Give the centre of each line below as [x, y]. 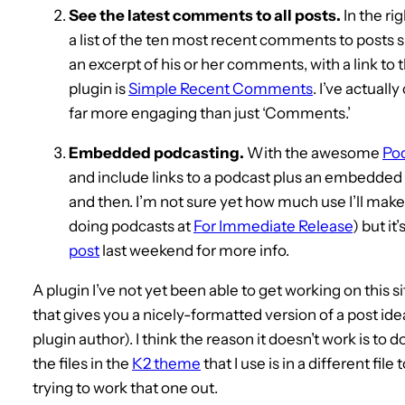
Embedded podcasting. [156, 152]
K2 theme [166, 363]
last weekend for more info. [194, 250]
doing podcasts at [131, 226]
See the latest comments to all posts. [205, 15]
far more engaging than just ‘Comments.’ [210, 113]
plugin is [99, 88]
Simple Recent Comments [221, 88]
